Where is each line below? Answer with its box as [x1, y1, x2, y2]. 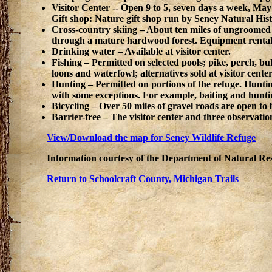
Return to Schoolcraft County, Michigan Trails [47, 174, 239, 184]
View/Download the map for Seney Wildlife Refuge [47, 132, 256, 143]
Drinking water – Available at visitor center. [52, 46, 231, 56]
